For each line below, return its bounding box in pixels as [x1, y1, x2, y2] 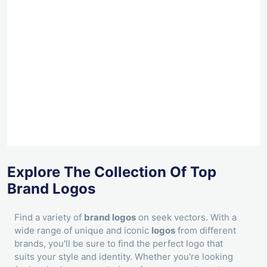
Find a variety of [14, 211, 84, 223]
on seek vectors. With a [136, 211, 237, 223]
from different [175, 224, 236, 236]
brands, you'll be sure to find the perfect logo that [14, 237, 223, 249]
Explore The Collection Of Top [7, 163, 216, 181]
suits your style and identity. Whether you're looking [14, 250, 233, 262]
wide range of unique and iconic [14, 224, 151, 236]
